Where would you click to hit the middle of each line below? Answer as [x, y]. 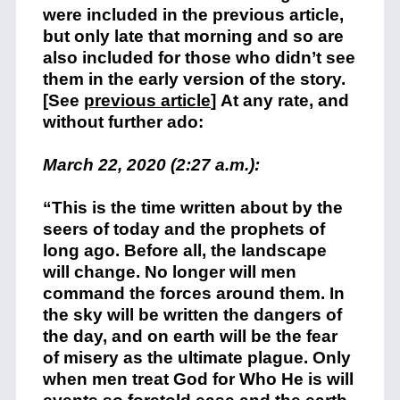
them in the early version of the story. [194, 79]
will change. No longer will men [169, 272]
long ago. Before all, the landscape [184, 250]
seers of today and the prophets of [183, 229]
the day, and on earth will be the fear [190, 336]
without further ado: [123, 122]
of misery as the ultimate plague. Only [196, 358]
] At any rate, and [279, 100]
